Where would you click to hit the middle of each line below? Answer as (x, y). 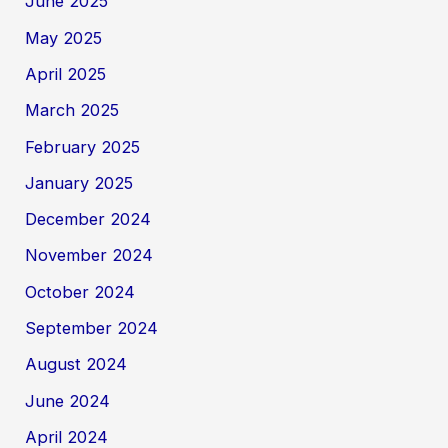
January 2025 (79, 182)
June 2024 (68, 400)
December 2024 (88, 219)
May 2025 (64, 37)
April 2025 (66, 73)
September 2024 (92, 328)
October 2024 (80, 291)
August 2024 (76, 364)
